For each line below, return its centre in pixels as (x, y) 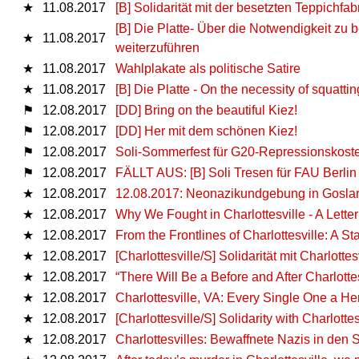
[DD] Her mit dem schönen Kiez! (206, 131)
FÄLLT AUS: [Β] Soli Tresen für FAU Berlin (236, 172)
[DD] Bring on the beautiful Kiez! (206, 110)
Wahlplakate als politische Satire (208, 68)
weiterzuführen (157, 47)
